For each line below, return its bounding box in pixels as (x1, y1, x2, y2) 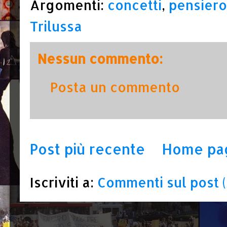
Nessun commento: (37, 50, 163, 67)
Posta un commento (50, 78, 180, 95)
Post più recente (30, 139, 145, 158)
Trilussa (30, 17, 82, 34)
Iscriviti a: (30, 173, 97, 191)
